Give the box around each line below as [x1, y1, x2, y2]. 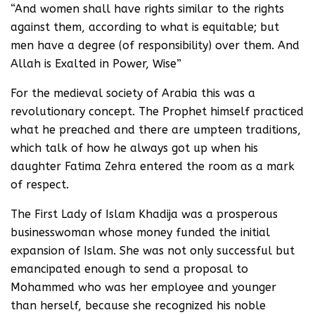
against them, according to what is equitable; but [11, 20, 279, 34]
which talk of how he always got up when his [11, 141, 258, 155]
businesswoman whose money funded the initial [11, 226, 270, 239]
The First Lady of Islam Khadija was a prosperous [11, 207, 278, 221]
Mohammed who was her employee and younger [11, 281, 276, 294]
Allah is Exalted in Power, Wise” [11, 57, 181, 70]
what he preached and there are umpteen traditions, [11, 123, 301, 136]
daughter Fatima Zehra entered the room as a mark [11, 160, 295, 173]
